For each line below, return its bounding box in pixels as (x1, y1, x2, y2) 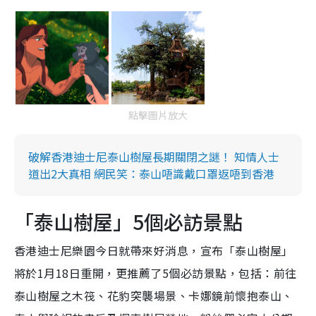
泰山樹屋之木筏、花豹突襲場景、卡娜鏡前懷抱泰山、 (14, 287, 293, 305)
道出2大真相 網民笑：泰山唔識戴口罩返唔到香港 (28, 165, 274, 183)
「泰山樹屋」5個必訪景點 (14, 207, 243, 236)
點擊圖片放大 (128, 108, 188, 123)
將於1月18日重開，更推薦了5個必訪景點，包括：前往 (14, 265, 297, 282)
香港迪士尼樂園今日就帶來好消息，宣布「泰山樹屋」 (14, 242, 293, 260)
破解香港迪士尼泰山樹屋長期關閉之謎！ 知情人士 (28, 148, 279, 166)
